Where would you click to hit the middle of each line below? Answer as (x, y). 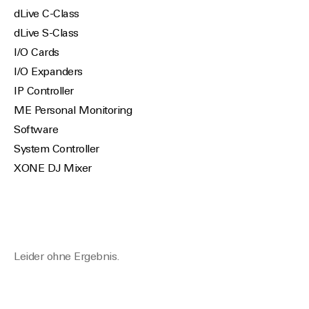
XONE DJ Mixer (53, 169)
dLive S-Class (46, 34)
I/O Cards (37, 53)
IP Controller (44, 92)
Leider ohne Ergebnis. (67, 257)
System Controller (57, 150)
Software (36, 130)
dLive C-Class (47, 14)
